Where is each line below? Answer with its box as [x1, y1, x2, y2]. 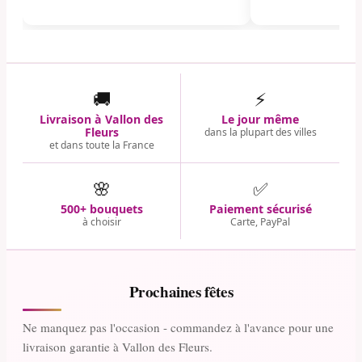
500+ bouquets [60, 200, 143, 217]
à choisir [82, 214, 121, 229]
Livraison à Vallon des [40, 111, 163, 127]
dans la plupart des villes [204, 124, 317, 139]
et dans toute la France [48, 137, 154, 152]
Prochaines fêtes [128, 280, 234, 303]
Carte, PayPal [230, 214, 290, 229]
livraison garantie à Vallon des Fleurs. [23, 338, 213, 355]
